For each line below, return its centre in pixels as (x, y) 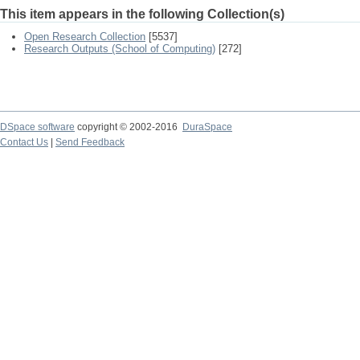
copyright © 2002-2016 (129, 127)
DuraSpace (207, 127)
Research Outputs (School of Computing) (120, 49)
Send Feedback (90, 142)
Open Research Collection (85, 37)
